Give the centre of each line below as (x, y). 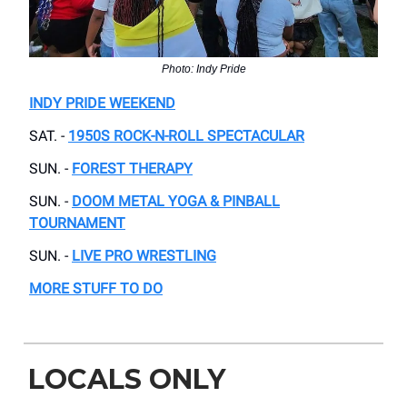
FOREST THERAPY (132, 168)
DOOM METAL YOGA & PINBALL (176, 201)
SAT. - (49, 135)
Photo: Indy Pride (203, 69)
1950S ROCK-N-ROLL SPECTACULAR (186, 135)
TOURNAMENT (77, 223)
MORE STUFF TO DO (96, 288)
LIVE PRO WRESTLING (144, 255)
